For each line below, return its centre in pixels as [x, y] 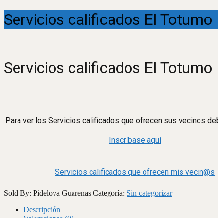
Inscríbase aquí [135, 140]
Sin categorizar [149, 193]
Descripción [42, 209]
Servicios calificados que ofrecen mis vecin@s [135, 172]
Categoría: [110, 193]
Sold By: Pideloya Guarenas [48, 193]
